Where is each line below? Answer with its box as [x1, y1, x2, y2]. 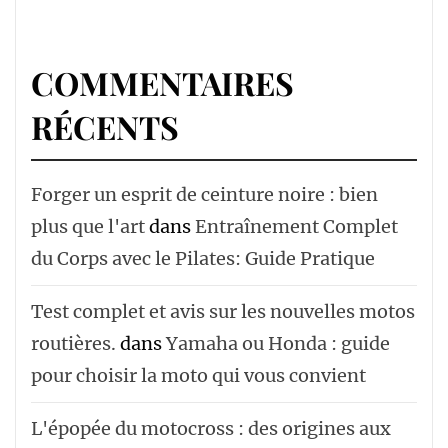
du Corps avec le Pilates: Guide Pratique [31, 247, 375, 270]
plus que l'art [31, 215, 145, 238]
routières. [31, 332, 116, 355]
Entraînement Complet [195, 215, 398, 238]
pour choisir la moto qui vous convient [31, 364, 366, 387]
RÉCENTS [31, 105, 179, 148]
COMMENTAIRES [31, 61, 294, 104]
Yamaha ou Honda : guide [166, 332, 390, 355]
